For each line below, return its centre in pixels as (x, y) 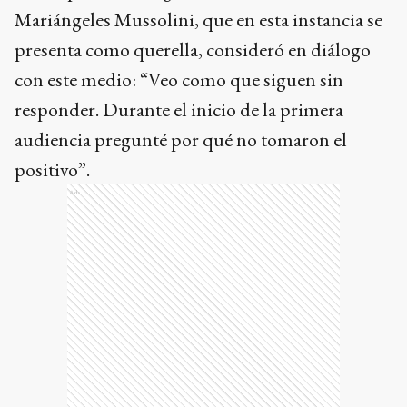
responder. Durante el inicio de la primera (179, 109)
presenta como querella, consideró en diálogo (193, 49)
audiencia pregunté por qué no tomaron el (181, 139)
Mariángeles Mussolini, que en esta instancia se (199, 19)
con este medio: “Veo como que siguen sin (179, 79)
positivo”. (52, 169)
